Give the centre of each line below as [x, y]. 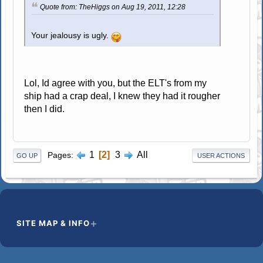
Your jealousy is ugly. [71, 35]
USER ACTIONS [221, 155]
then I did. [45, 109]
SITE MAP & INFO [53, 223]
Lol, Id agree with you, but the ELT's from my [116, 83]
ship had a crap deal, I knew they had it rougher [122, 96]
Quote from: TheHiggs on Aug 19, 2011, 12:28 [113, 7]
